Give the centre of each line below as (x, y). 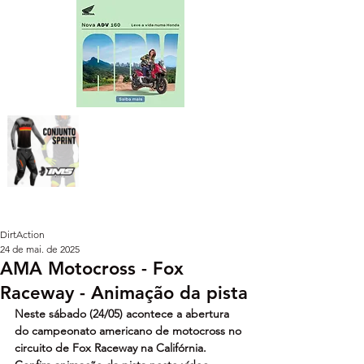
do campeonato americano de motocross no (130, 330)
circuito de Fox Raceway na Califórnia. (112, 347)
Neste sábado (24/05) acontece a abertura (123, 313)
